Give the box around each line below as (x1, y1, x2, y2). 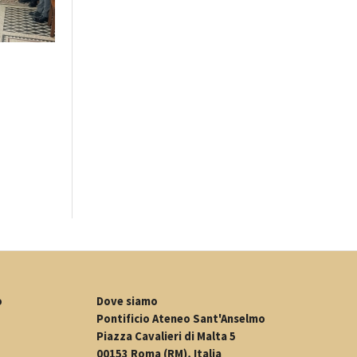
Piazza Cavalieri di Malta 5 (96, 329, 236, 343)
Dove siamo (96, 294, 158, 308)
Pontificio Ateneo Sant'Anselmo (96, 312, 265, 326)
